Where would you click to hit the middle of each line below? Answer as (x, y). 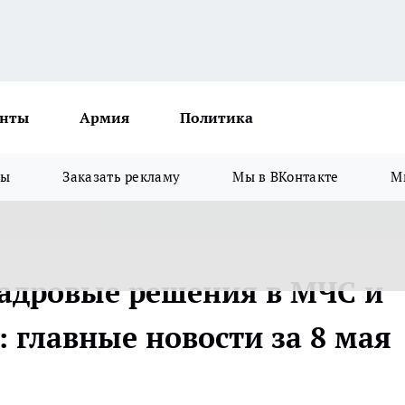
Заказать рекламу (122, 177)
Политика (217, 118)
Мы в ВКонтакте (286, 177)
